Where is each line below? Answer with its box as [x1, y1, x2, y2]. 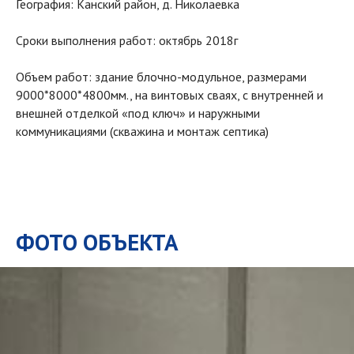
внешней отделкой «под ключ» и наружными [16, 104, 260, 121]
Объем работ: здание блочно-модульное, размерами [16, 68, 307, 85]
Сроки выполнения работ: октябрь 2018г [16, 32, 238, 48]
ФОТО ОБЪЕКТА [16, 226, 179, 257]
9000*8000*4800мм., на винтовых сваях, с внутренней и [16, 86, 323, 103]
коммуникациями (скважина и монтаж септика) [16, 122, 269, 139]
